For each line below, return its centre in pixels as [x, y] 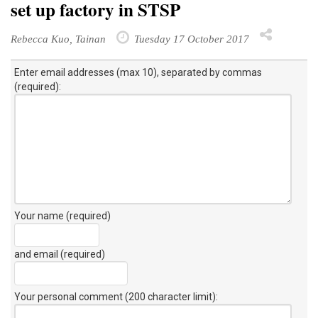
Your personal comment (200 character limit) [115, 296]
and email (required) [60, 254]
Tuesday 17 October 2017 [190, 38]
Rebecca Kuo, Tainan [58, 38]
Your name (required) [62, 215]
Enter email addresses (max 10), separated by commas [138, 72]
